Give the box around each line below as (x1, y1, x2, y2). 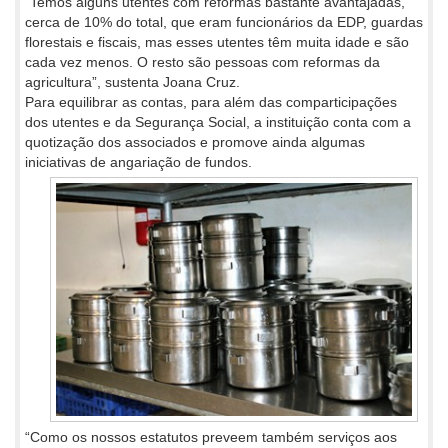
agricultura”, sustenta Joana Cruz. (25, 74, 240, 91)
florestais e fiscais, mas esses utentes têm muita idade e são (25, 34, 409, 51)
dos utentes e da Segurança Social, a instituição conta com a (25, 114, 411, 131)
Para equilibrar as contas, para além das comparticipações (25, 94, 397, 111)
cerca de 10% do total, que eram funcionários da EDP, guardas (25, 14, 423, 31)
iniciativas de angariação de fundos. (25, 154, 252, 171)
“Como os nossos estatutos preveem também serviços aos (25, 429, 397, 446)
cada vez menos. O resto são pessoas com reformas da (25, 54, 380, 71)
